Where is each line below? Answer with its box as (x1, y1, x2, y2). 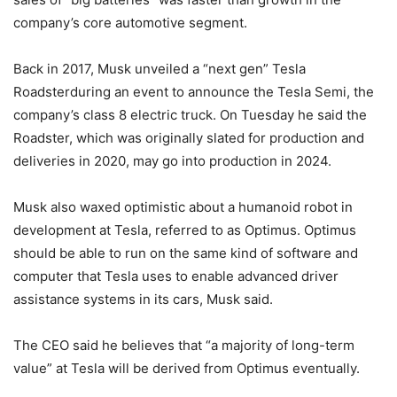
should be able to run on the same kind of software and (13, 245, 358, 261)
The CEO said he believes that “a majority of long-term (13, 337, 354, 354)
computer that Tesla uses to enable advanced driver (13, 268, 339, 284)
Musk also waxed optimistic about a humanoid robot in (13, 198, 353, 215)
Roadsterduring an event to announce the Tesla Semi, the (13, 83, 374, 100)
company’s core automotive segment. (13, 14, 247, 31)
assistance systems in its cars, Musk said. (13, 291, 273, 307)
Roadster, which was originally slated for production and (13, 129, 364, 146)
